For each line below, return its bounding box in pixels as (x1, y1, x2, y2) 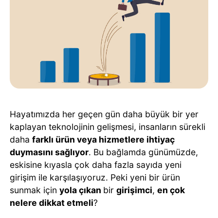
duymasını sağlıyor (10, 147, 89, 158)
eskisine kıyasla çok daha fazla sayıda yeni (10, 160, 182, 170)
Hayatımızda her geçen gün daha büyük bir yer (10, 109, 199, 120)
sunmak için (10, 185, 59, 196)
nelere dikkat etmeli (10, 198, 93, 208)
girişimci (116, 185, 152, 196)
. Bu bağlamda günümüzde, (89, 147, 198, 158)
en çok (157, 185, 185, 196)
